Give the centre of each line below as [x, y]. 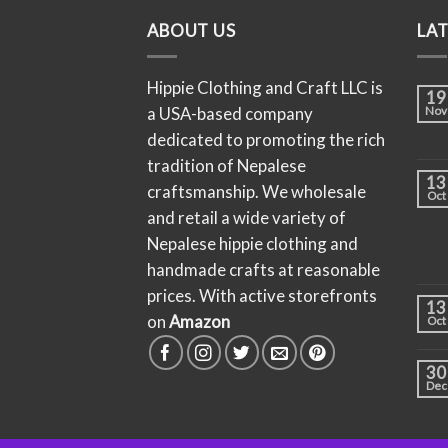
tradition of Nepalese [226, 166]
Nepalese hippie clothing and [252, 244]
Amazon [201, 322]
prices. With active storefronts [262, 296]
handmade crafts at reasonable [263, 270]
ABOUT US [191, 31]
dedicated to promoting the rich [266, 140]
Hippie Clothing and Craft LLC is [265, 88]
